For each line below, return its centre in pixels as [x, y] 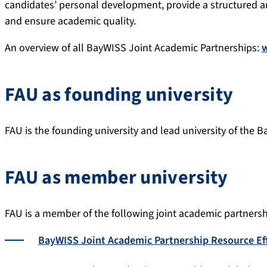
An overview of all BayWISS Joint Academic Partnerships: [133, 48]
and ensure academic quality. [70, 21]
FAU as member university [117, 177]
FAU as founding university [119, 94]
